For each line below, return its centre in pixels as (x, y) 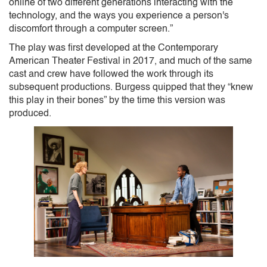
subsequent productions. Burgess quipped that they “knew (131, 87)
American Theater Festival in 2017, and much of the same (131, 61)
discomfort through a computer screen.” (91, 29)
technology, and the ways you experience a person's (119, 16)
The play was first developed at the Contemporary (114, 48)
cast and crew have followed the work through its (111, 74)
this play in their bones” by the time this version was (117, 100)
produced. (30, 114)
